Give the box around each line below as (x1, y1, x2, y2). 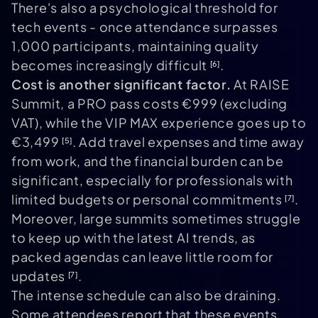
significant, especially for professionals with (11, 172, 293, 189)
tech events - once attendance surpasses (11, 18, 278, 35)
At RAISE (231, 76, 290, 93)
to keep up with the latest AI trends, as (11, 229, 256, 246)
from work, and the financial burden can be (11, 153, 284, 170)
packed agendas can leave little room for (11, 248, 274, 265)
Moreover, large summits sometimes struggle (11, 210, 301, 227)
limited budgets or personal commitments (11, 191, 285, 208)
